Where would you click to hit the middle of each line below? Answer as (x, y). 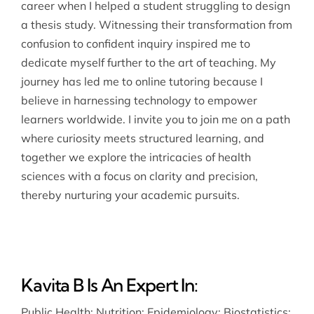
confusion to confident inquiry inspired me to (135, 43)
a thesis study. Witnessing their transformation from (156, 24)
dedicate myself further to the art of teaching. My (148, 62)
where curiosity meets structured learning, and (142, 138)
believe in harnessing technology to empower (139, 100)
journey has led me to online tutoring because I (142, 81)
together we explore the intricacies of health (136, 157)
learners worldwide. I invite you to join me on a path (155, 119)
